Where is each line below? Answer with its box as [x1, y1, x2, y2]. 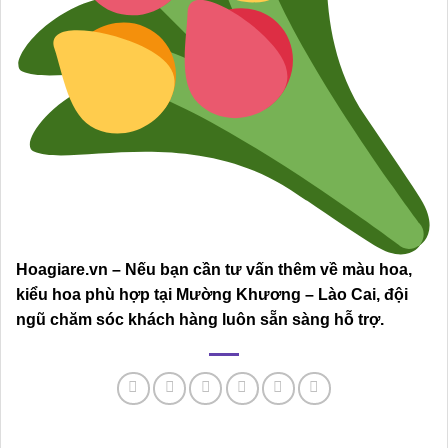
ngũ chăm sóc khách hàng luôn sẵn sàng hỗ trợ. [16, 311, 384, 329]
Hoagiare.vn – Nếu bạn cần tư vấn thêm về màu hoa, [16, 261, 412, 279]
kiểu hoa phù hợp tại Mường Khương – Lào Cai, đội [16, 286, 408, 304]
